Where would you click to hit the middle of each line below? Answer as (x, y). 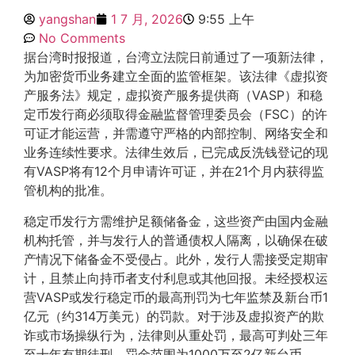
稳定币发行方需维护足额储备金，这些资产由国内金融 (176, 221)
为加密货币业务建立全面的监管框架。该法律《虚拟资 (176, 76)
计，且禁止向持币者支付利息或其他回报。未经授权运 (176, 278)
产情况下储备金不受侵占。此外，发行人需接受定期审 (176, 259)
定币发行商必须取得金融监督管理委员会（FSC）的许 (176, 115)
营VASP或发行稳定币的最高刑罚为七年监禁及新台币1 (176, 297)
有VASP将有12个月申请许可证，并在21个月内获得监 (174, 172)
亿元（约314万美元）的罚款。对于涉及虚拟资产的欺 (174, 316)
